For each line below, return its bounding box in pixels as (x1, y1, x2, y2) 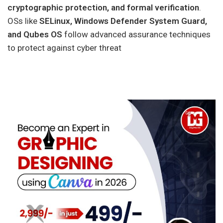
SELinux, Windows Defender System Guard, (39, 16, 207, 26)
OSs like (7, 16, 39, 26)
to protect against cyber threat (7, 43, 121, 53)
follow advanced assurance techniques (62, 29, 211, 39)
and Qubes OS (7, 29, 62, 39)
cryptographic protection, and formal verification (7, 2, 199, 12)
